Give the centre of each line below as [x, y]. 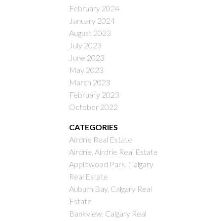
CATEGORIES [94, 127]
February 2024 [94, 8]
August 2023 [90, 33]
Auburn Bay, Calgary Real [111, 189]
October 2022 [94, 107]
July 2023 [86, 45]
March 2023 [90, 82]
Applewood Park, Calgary [111, 164]
